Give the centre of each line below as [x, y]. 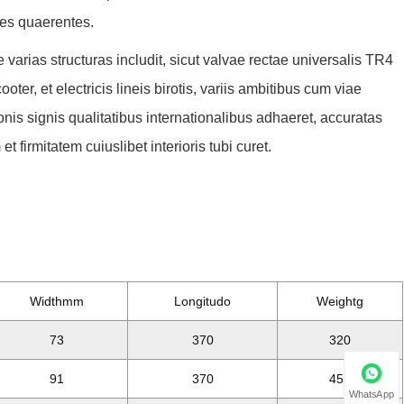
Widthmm [56, 301]
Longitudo [203, 301]
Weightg [340, 301]
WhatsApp [372, 394]
